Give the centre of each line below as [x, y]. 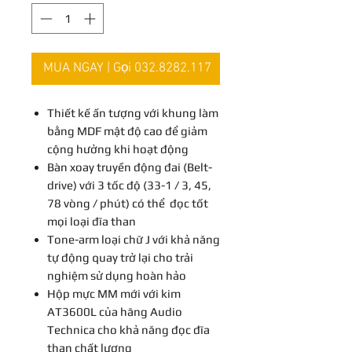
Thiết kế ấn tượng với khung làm [133, 112]
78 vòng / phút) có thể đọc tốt [128, 203]
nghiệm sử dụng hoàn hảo [117, 275]
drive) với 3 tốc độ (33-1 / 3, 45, [129, 185]
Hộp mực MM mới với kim [114, 293]
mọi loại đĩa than [92, 221]
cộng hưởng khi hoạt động [118, 148]
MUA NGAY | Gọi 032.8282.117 [127, 68]
